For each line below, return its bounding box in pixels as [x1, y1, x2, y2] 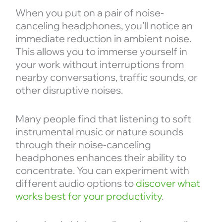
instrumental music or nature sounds [15, 125, 183, 138]
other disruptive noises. [15, 84, 123, 97]
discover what [135, 177, 200, 190]
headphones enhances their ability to [15, 151, 186, 164]
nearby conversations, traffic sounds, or [15, 71, 197, 84]
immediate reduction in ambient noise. [15, 32, 191, 45]
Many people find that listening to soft [15, 112, 191, 125]
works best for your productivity [15, 190, 162, 203]
